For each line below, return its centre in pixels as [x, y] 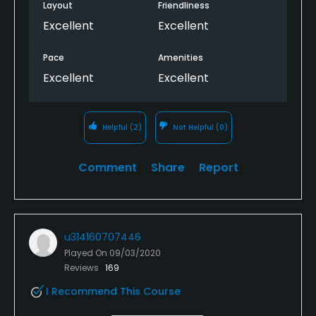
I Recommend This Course [113, 291]
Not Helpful [194, 127]
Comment [107, 167]
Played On [87, 253]
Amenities [181, 57]
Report [218, 167]
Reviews [83, 267]
